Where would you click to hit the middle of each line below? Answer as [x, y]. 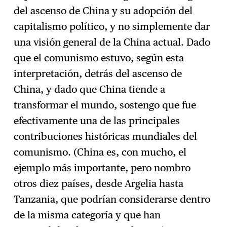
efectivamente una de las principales [97, 121]
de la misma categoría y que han [87, 215]
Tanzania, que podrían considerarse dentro [112, 199]
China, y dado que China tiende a [90, 89]
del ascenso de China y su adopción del [103, 11]
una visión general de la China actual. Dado [112, 42]
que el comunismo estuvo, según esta [99, 58]
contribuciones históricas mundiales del [106, 137]
